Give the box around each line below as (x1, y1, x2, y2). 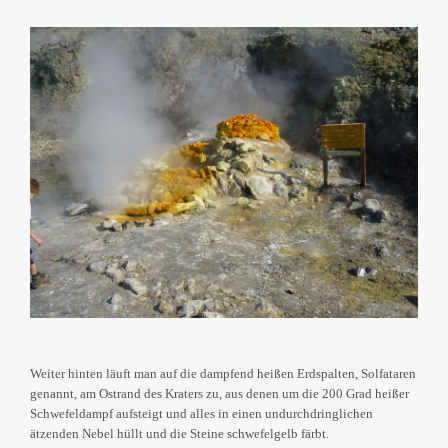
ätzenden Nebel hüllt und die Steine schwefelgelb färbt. (30, 426, 329, 442)
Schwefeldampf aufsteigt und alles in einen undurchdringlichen (30, 406, 373, 422)
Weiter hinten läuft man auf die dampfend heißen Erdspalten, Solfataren (30, 366, 416, 382)
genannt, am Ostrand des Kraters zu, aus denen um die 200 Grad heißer (30, 386, 409, 402)
